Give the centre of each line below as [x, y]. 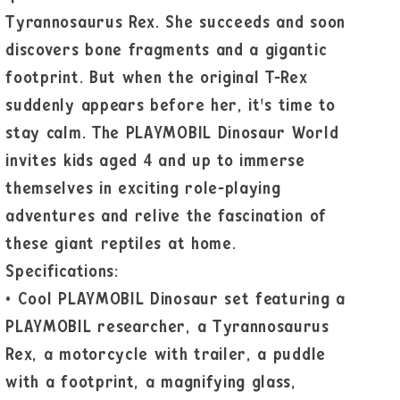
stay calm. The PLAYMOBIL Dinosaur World [172, 134]
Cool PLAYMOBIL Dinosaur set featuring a [181, 300]
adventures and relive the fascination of [166, 217]
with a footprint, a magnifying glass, [151, 383]
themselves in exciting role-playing [143, 189]
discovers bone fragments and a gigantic [167, 51]
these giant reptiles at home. [121, 245]
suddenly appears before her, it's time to [171, 106]
